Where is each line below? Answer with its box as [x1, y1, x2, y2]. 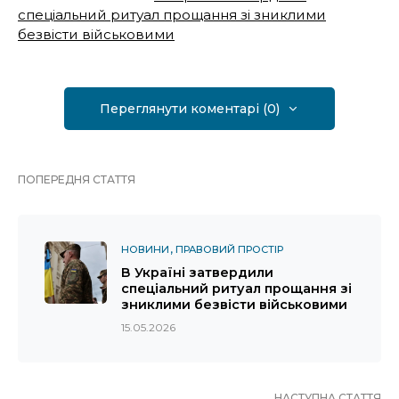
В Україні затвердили [121, 265, 273, 281]
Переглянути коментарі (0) [100, 101, 280, 118]
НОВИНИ [121, 243, 169, 256]
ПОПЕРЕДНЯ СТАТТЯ [18, 173, 135, 187]
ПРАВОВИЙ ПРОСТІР [175, 243, 283, 256]
